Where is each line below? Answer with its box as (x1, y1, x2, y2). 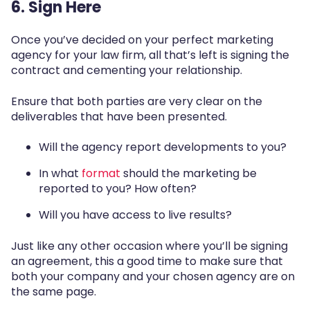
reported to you (39, 181, 125, 197)
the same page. (11, 283, 96, 300)
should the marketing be (123, 165, 257, 182)
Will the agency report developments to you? (39, 139, 286, 156)
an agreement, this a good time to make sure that (11, 253, 283, 269)
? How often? (125, 181, 197, 197)
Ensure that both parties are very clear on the (11, 93, 262, 109)
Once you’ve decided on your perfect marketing (11, 32, 273, 48)
